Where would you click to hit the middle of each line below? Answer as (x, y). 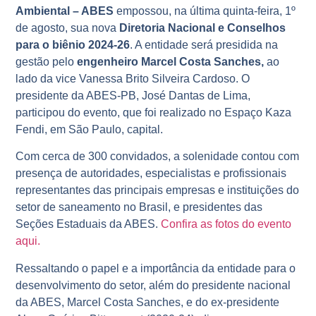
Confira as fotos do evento (226, 224)
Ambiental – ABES (65, 11)
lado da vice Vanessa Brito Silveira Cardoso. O (133, 78)
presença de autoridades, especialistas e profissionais (151, 174)
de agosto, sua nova (68, 28)
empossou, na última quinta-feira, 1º (205, 11)
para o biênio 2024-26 (73, 44)
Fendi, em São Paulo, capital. (90, 129)
